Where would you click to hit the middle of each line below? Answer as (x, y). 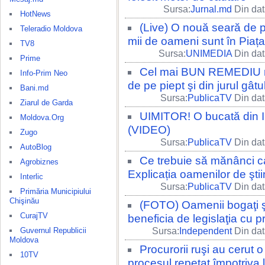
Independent (206, 231)
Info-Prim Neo (44, 73)
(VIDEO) (149, 130)
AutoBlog (36, 147)
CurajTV (34, 216)
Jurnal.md (211, 9)
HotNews (35, 14)
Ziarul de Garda (46, 103)
